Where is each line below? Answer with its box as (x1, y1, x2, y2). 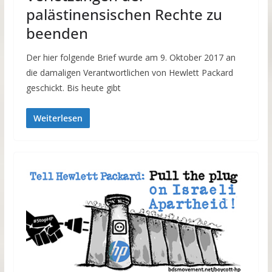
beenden (25, 22, 88, 43)
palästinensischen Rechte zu (25, 4, 222, 24)
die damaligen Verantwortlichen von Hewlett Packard (25, 66, 233, 78)
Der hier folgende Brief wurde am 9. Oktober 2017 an (25, 51, 236, 63)
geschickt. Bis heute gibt (25, 81, 121, 93)
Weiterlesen (33, 112, 83, 124)
